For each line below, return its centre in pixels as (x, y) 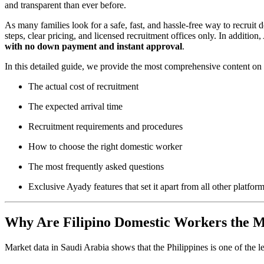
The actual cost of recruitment (83, 87)
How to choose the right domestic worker (105, 147)
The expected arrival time (75, 107)
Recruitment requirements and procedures (105, 127)
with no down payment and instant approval (93, 47)
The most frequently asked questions (96, 167)
